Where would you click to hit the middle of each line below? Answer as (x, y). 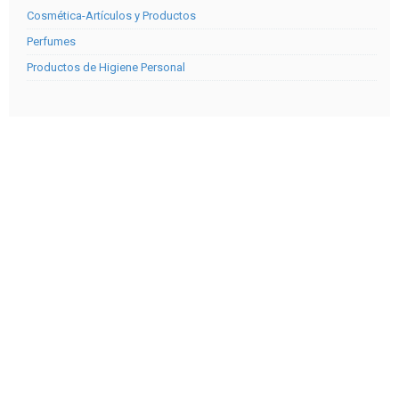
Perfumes (51, 41)
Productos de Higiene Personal (106, 67)
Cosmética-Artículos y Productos (111, 16)
